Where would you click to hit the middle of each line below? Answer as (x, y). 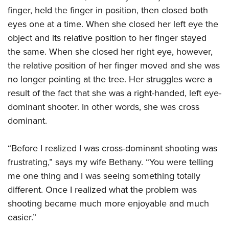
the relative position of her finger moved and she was (114, 65)
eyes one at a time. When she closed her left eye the (113, 24)
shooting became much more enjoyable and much (108, 203)
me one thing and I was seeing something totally (104, 176)
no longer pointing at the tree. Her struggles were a (110, 79)
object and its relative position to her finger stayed (107, 38)
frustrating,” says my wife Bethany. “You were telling (110, 162)
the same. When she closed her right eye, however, (110, 52)
